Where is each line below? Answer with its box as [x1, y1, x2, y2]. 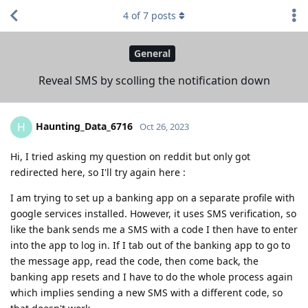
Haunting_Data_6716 [36, 119, 133, 133]
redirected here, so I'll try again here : [10, 165, 186, 179]
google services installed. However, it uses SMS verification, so [10, 206, 296, 220]
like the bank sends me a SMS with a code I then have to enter [10, 222, 298, 236]
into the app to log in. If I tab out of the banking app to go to [10, 238, 290, 252]
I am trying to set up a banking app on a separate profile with [10, 190, 295, 204]
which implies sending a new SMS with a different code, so [10, 285, 283, 299]
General [134, 47, 170, 60]
